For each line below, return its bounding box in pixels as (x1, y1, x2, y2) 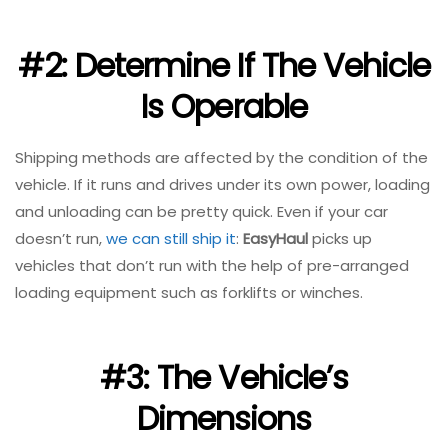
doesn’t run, (15, 227, 106, 249)
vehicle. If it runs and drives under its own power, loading (15, 173, 430, 195)
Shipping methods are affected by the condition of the (15, 146, 428, 168)
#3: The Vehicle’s (100, 354, 348, 400)
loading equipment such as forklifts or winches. (15, 281, 367, 303)
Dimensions (136, 395, 312, 441)
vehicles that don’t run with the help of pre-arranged (15, 254, 409, 276)
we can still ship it (106, 227, 236, 249)
